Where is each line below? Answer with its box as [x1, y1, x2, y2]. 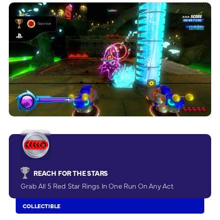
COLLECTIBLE [23, 201, 61, 210]
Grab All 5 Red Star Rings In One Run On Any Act [21, 180, 174, 191]
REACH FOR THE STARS [33, 167, 109, 178]
